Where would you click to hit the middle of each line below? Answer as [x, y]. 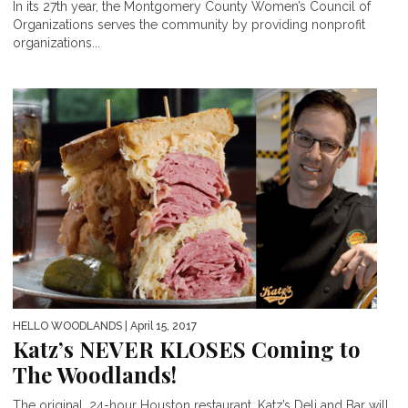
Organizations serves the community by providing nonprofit [189, 24]
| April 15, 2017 [159, 326]
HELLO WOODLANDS [67, 326]
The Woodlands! [95, 374]
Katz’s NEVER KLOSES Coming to [187, 348]
